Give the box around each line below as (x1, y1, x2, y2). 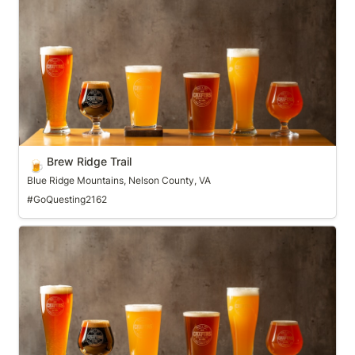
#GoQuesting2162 (26, 193, 107, 205)
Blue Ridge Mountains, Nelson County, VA (26, 174, 211, 186)
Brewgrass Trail (19, 226, 111, 242)
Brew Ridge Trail (46, 154, 132, 168)
